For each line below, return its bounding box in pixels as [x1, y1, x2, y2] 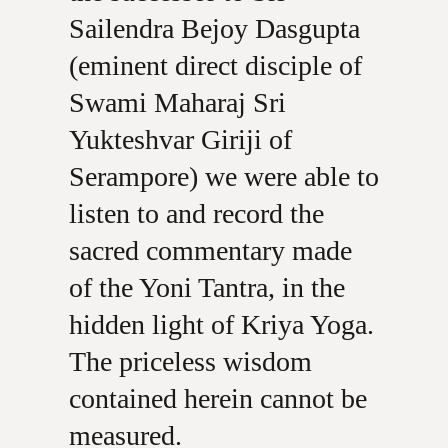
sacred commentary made [68, 235, 352, 266]
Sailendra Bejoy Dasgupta [68, 13, 360, 44]
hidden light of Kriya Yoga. [68, 309, 374, 340]
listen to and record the [68, 198, 324, 229]
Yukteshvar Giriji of [68, 124, 292, 155]
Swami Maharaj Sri [68, 87, 286, 118]
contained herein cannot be [68, 383, 367, 414]
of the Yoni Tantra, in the [68, 272, 345, 303]
